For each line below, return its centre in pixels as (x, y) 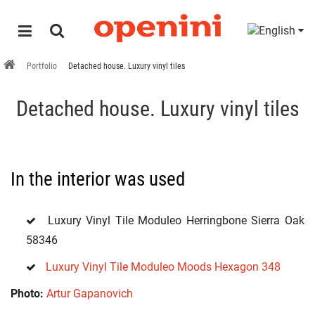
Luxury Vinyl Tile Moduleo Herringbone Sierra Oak (174, 220)
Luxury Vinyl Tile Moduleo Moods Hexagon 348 (163, 267)
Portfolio (42, 66)
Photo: (27, 294)
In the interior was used (98, 179)
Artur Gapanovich (90, 294)
